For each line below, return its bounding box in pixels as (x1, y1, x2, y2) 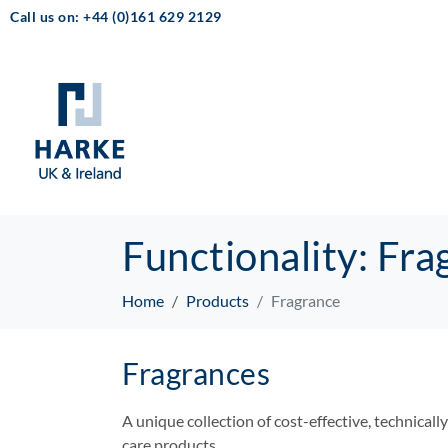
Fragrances (122, 355, 270, 392)
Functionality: (122, 232, 377, 281)
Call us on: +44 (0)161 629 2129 (10, 8, 222, 25)
